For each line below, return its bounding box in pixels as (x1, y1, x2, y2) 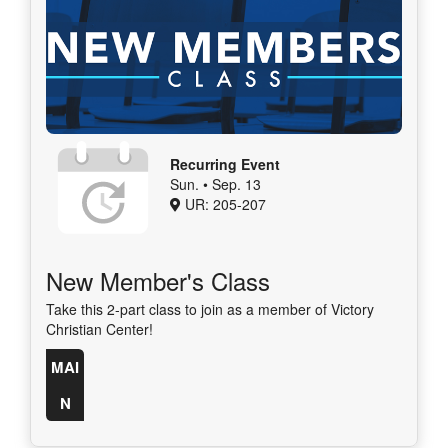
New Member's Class (46, 262, 270, 298)
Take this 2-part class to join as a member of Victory (46, 298, 374, 319)
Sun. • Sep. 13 (170, 173, 261, 194)
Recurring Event (170, 153, 280, 174)
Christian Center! (46, 318, 153, 339)
